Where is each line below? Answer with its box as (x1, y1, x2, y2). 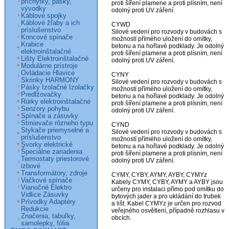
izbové (21, 163, 40, 170)
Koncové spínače (21, 34, 73, 41)
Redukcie (21, 205, 49, 213)
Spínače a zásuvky (21, 112, 78, 120)
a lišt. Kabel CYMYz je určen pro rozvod (111, 200, 221, 208)
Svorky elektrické (21, 141, 73, 148)
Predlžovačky (21, 91, 61, 98)
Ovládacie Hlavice (21, 70, 75, 77)
